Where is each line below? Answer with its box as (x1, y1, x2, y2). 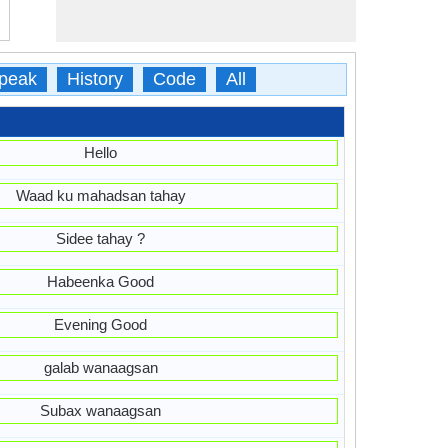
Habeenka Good (47, 273, 155, 290)
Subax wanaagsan (40, 402, 162, 419)
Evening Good (54, 316, 148, 333)
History (66, 69, 123, 89)
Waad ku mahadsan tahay (15, 187, 186, 204)
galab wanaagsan (43, 359, 158, 376)
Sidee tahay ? (56, 230, 146, 247)
